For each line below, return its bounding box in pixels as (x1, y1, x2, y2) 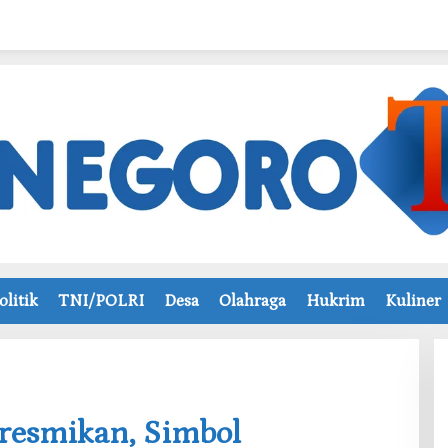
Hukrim (306, 290, 365, 311)
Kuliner (385, 290, 441, 311)
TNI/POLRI (58, 290, 144, 311)
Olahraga (219, 290, 286, 311)
